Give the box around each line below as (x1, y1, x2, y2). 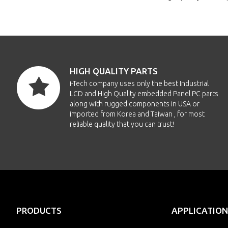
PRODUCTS (16, 206, 62, 215)
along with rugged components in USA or (70, 100, 199, 108)
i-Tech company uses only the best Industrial (70, 79, 209, 88)
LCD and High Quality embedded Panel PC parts (70, 90, 218, 98)
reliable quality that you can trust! (70, 120, 174, 128)
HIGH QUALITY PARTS (70, 66, 158, 76)
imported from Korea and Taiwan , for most (70, 110, 205, 118)
